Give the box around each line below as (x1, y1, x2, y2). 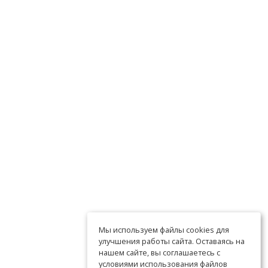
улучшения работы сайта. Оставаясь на (99, 236, 245, 246)
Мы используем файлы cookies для (99, 224, 230, 235)
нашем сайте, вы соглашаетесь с (99, 247, 221, 258)
